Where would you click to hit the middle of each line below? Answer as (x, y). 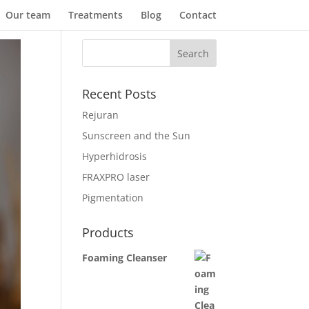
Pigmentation (113, 198)
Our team (28, 15)
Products (108, 232)
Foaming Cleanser (125, 258)
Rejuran (101, 115)
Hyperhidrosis (115, 156)
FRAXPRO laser (116, 177)
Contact (198, 15)
